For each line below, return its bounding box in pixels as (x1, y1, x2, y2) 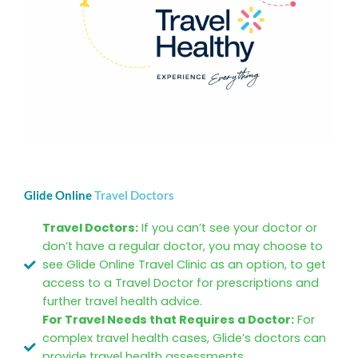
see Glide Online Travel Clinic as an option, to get (42, 257, 327, 273)
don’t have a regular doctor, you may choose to (42, 238, 324, 255)
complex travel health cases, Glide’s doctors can (42, 330, 327, 347)
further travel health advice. (42, 293, 203, 310)
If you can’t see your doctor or (138, 220, 318, 237)
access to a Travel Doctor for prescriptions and (42, 275, 320, 292)
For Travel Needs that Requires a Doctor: (42, 312, 295, 328)
